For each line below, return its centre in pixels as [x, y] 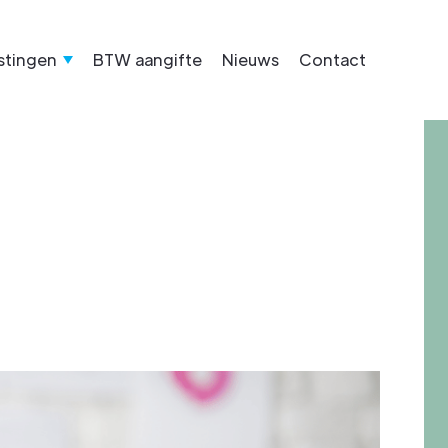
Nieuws [250, 59]
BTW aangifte [147, 59]
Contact [332, 59]
